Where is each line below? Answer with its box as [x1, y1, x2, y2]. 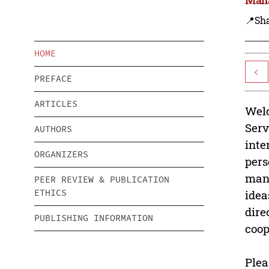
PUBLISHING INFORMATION [34, 212, 153, 224]
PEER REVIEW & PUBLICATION [34, 174, 169, 186]
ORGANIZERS [34, 148, 88, 160]
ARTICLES [34, 98, 77, 110]
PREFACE [34, 73, 72, 85]
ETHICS [34, 187, 67, 199]
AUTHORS [34, 123, 72, 135]
